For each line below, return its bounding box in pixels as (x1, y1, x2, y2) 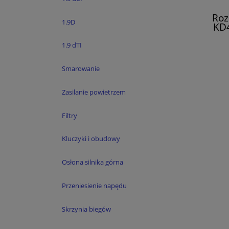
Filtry (62, 110, 77, 120)
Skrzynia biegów (62, 204, 111, 214)
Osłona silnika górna (62, 157, 123, 167)
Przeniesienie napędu (62, 181, 127, 190)
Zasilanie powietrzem (62, 87, 126, 97)
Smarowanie (62, 64, 100, 74)
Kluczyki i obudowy (62, 134, 120, 144)
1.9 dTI (62, 40, 82, 50)
